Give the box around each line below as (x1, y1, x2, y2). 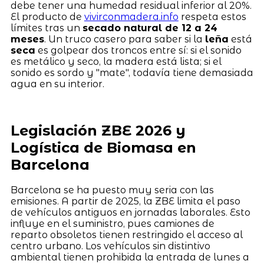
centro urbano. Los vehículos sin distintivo (10, 240, 210, 252)
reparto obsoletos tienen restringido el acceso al (10, 229, 243, 241)
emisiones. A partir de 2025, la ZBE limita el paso (10, 196, 240, 207)
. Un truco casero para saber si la (44, 33, 205, 45)
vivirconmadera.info (84, 11, 179, 22)
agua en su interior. (10, 78, 104, 90)
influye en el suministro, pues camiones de (10, 218, 214, 230)
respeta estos (178, 11, 246, 22)
